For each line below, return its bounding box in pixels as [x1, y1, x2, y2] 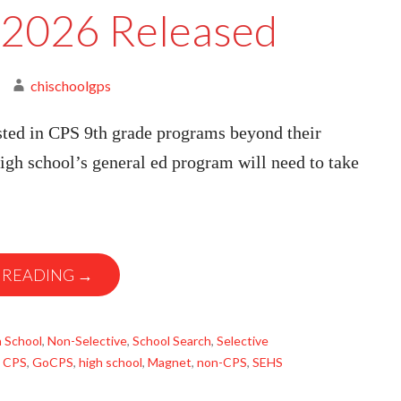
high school [79, 354, 142, 370]
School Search [132, 333, 211, 348]
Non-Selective [47, 333, 127, 348]
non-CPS [197, 354, 247, 370]
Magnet [148, 354, 192, 370]
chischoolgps [30, 77, 111, 94]
